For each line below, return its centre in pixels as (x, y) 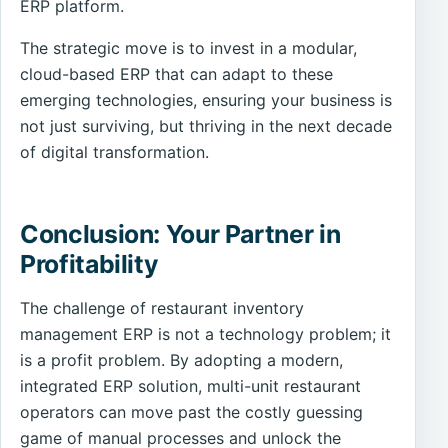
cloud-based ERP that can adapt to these (177, 73)
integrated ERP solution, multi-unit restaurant (191, 386)
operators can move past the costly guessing (192, 412)
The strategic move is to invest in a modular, (189, 47)
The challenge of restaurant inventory (162, 308)
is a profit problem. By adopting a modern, (182, 360)
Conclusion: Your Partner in (180, 234)
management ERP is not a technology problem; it (206, 334)
